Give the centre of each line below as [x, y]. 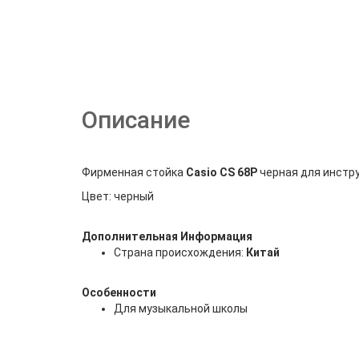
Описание [136, 120]
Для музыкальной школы [181, 309]
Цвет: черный [118, 196]
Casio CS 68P [222, 172]
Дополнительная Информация [167, 236]
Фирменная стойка [134, 172]
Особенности [119, 292]
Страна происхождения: [180, 252]
